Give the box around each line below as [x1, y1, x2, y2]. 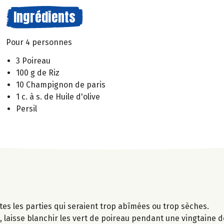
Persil [16, 103, 37, 113]
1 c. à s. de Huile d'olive [16, 91, 100, 101]
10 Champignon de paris [16, 79, 105, 89]
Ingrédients [13, 7, 75, 27]
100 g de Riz [16, 67, 59, 77]
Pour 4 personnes [6, 37, 72, 47]
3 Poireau [16, 55, 50, 65]
